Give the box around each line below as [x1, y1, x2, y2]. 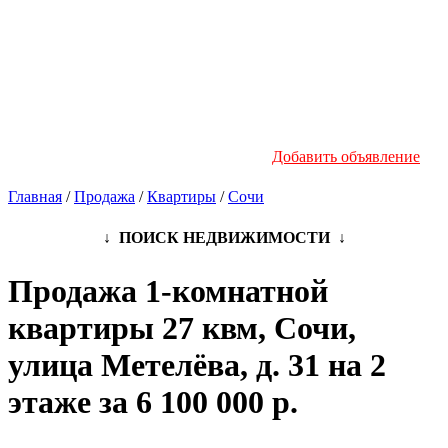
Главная [8, 187, 62, 205]
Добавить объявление [272, 147, 420, 165]
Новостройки [328, 23, 420, 41]
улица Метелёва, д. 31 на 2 [8, 347, 386, 384]
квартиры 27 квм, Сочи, [8, 310, 356, 347]
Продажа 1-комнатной [8, 273, 328, 310]
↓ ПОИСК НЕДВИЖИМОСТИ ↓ [102, 228, 346, 246]
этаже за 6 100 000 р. [8, 384, 298, 421]
